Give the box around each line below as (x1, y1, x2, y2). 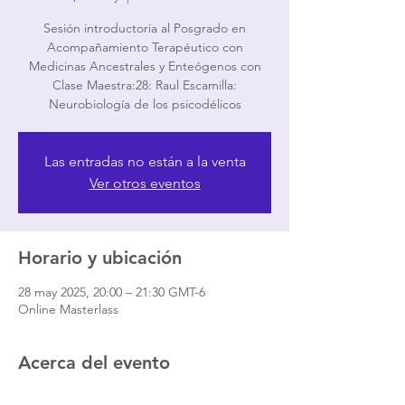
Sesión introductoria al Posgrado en (43, 20, 246, 36)
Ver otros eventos (89, 174, 201, 192)
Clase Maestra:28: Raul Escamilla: (52, 77, 237, 93)
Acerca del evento (18, 352, 170, 373)
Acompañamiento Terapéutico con (46, 39, 243, 55)
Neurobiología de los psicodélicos (48, 96, 241, 112)
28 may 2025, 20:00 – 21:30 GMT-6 (18, 284, 205, 300)
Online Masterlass (18, 301, 118, 317)
